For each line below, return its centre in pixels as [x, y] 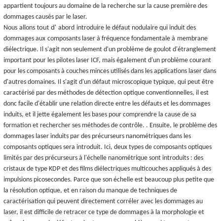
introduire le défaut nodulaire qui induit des [136, 28]
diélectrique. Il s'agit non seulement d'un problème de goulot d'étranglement [110, 49]
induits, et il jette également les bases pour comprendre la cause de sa [100, 114]
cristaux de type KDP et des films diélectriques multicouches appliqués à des [107, 169]
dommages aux [24, 38]
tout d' [47, 27]
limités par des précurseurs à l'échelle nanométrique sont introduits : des [103, 158]
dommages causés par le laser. [45, 17]
